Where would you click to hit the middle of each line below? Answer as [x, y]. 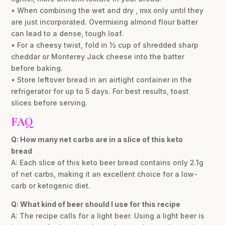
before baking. [37, 68]
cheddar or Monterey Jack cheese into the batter [98, 57]
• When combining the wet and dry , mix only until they [107, 11]
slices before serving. [49, 103]
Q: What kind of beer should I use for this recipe [96, 204]
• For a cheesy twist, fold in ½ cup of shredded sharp [105, 45]
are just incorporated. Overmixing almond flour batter [105, 22]
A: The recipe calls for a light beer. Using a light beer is [108, 216]
